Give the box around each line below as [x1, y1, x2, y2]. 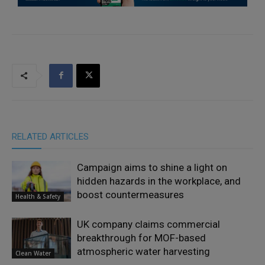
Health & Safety [15, 192, 60, 201]
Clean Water [15, 248, 51, 257]
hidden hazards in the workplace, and [77, 174, 241, 187]
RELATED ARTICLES [12, 131, 89, 142]
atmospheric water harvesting [77, 245, 210, 257]
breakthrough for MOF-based [77, 231, 206, 244]
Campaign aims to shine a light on [77, 161, 227, 173]
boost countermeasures [77, 188, 184, 201]
